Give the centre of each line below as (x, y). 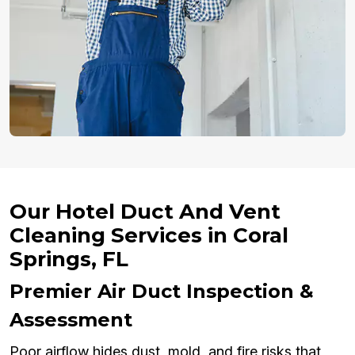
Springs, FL (69, 259)
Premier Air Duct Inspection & (162, 291)
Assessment (71, 319)
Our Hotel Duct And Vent (145, 211)
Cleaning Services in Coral (149, 235)
